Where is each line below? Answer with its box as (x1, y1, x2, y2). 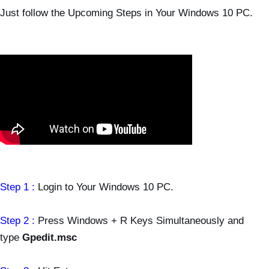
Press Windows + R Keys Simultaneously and (35, 214, 244, 226)
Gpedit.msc (22, 231, 77, 243)
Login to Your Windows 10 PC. (38, 181, 174, 192)
